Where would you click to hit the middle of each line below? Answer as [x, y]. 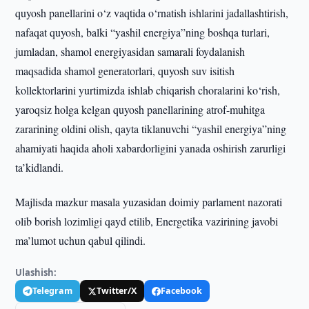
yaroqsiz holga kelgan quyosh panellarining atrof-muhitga [140, 109]
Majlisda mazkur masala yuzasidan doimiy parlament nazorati [149, 202]
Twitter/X [117, 291]
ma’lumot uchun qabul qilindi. [81, 240]
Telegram [53, 291]
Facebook [182, 291]
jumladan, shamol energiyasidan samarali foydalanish [130, 51]
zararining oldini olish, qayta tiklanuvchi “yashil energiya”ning [151, 129]
